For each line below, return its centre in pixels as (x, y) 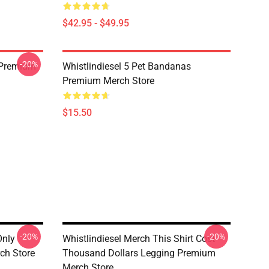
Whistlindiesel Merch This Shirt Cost (139, 239)
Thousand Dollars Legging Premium (139, 253)
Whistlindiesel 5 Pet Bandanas (127, 66)
